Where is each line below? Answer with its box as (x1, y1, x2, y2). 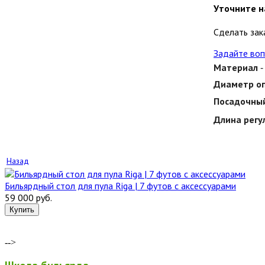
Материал (214, 61, 258, 73)
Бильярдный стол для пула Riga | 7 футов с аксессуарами (5, 179, 236, 192)
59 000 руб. (5, 191, 52, 203)
